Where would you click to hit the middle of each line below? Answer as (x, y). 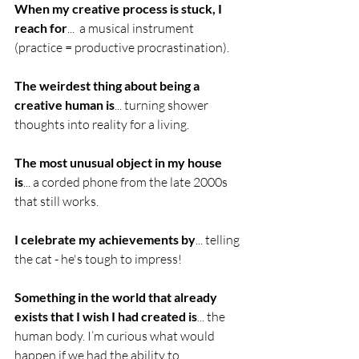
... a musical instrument (132, 28)
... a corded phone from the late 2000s (127, 182)
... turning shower (163, 105)
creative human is (65, 105)
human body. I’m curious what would (116, 336)
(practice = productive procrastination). (123, 47)
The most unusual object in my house (119, 162)
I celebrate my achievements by (105, 239)
